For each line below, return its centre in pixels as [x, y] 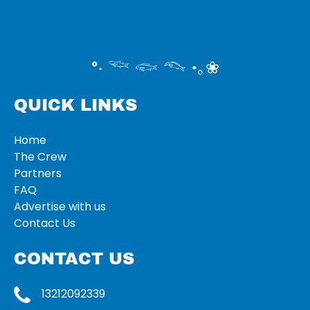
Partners [38, 173]
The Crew [40, 157]
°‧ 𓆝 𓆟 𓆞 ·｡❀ [155, 68]
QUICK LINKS [75, 105]
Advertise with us [60, 207]
